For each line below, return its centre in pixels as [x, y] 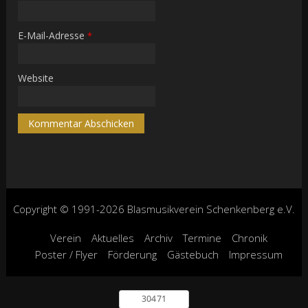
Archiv [159, 238]
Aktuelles [113, 238]
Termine [202, 238]
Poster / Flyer [67, 254]
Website [36, 78]
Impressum [256, 254]
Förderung [133, 254]
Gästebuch [193, 254]
